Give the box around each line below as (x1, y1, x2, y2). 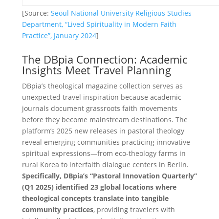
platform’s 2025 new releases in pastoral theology (22, 126, 184, 135)
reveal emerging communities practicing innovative (22, 137, 190, 147)
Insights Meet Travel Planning (22, 62, 171, 77)
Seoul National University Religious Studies (50, 8, 192, 18)
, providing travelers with (93, 204, 175, 214)
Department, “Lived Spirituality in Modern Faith (22, 20, 176, 29)
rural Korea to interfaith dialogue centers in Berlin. (22, 159, 189, 169)
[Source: (22, 8, 51, 18)
